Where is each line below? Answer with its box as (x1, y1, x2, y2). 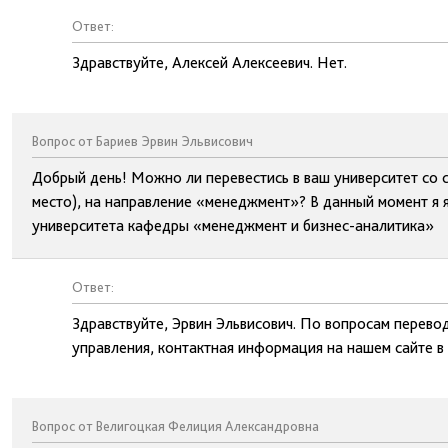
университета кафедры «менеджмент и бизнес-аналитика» (32, 216, 434, 235)
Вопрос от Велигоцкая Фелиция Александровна (32, 418, 319, 434)
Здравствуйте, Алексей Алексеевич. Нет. (72, 53, 347, 72)
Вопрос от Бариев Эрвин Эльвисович (32, 133, 253, 149)
